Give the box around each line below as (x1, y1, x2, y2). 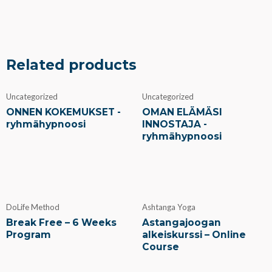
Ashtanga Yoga (142, 202, 195, 212)
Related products (6, 56, 137, 74)
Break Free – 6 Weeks (6, 217, 117, 229)
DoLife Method (6, 202, 59, 212)
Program (6, 229, 51, 241)
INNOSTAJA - (142, 118, 207, 130)
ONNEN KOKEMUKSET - (6, 106, 121, 118)
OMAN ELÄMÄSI (142, 106, 222, 118)
